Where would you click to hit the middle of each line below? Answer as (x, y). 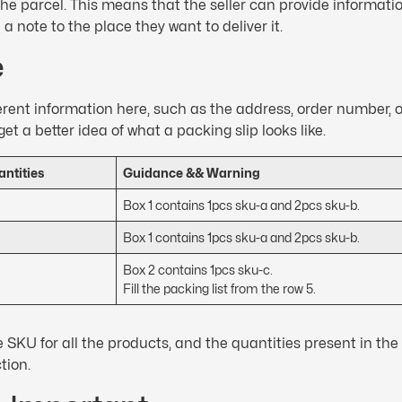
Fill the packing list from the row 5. (220, 289)
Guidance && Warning (192, 173)
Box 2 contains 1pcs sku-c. (198, 270)
